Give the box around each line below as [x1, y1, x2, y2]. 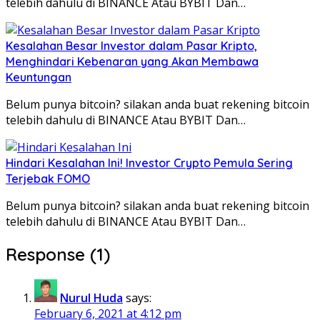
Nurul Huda [60, 289, 123, 306]
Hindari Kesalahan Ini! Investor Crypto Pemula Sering [6, 155, 293, 170]
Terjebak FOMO [6, 171, 90, 186]
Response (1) [6, 243, 110, 265]
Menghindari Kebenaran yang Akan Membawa [6, 54, 259, 69]
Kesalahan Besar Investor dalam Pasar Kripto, [6, 38, 257, 53]
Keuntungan [6, 69, 71, 84]
